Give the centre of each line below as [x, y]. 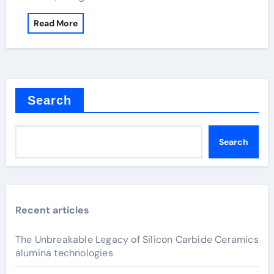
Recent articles [52, 210]
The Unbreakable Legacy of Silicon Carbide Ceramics [137, 239]
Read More [55, 23]
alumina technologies [64, 253]
